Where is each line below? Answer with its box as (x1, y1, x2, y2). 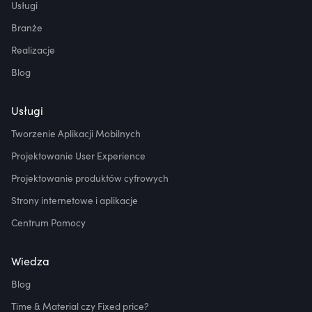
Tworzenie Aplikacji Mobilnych (11, 127, 141, 141)
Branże (11, 21, 42, 35)
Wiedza (11, 253, 49, 269)
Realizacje (11, 43, 55, 57)
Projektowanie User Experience (11, 149, 146, 163)
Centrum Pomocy (11, 216, 86, 230)
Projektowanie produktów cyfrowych (11, 171, 169, 185)
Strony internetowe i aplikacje (11, 194, 138, 208)
